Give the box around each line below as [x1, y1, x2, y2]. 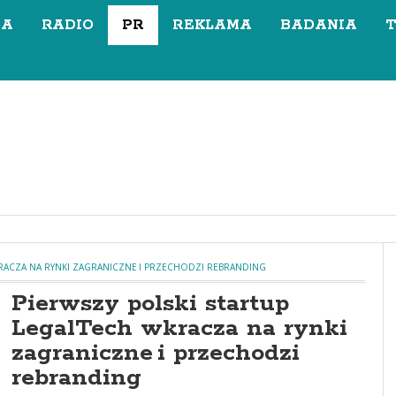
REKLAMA [172, 16, 252, 34]
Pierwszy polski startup [11, 288, 289, 319]
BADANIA [280, 16, 357, 34]
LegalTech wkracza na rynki [11, 313, 347, 344]
